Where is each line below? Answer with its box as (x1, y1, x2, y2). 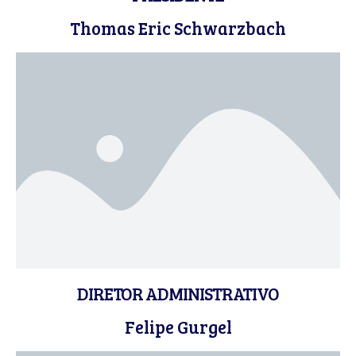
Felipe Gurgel (124, 315, 232, 339)
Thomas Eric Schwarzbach (70, 16, 286, 40)
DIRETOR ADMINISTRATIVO (76, 281, 280, 305)
